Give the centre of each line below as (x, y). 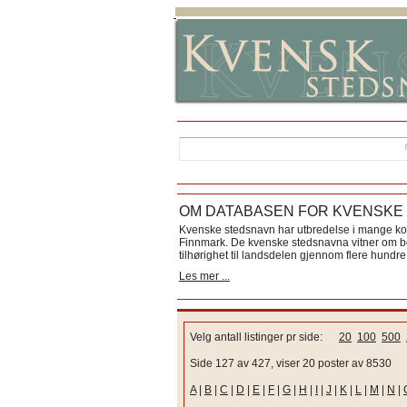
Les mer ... (204, 276)
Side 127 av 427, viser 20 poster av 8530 (291, 363)
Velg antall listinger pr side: (264, 337)
